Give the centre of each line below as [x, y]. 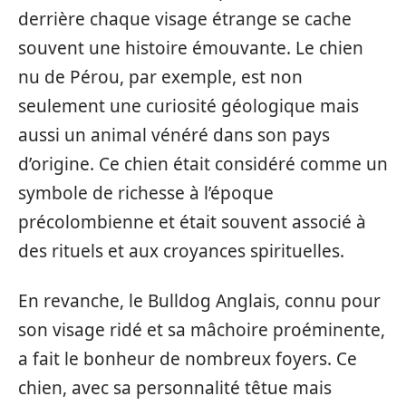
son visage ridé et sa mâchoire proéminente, [202, 329]
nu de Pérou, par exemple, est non [160, 77]
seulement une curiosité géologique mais [188, 106]
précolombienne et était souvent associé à [192, 222]
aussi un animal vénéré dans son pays [174, 135]
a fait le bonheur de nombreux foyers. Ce [188, 358]
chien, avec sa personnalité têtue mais [175, 387]
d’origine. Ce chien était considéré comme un [203, 164]
